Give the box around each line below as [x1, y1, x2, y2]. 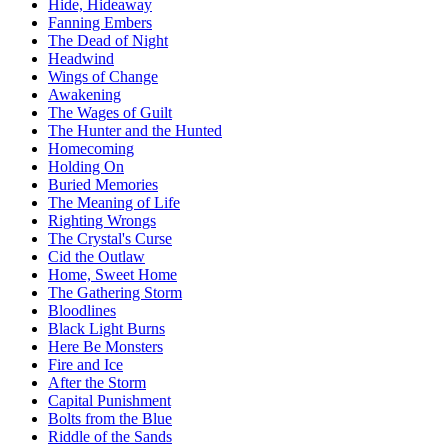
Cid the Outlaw [48, 248, 145, 266]
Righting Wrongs [48, 212, 156, 230]
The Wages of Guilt [48, 104, 172, 122]
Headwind [48, 50, 114, 68]
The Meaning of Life [48, 194, 180, 212]
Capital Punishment [48, 392, 171, 410]
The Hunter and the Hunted [48, 122, 222, 140]
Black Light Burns [48, 320, 165, 338]
